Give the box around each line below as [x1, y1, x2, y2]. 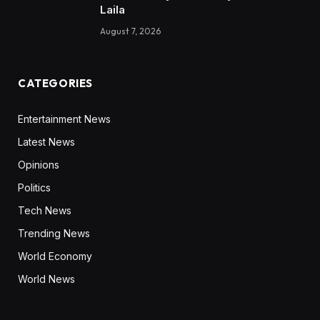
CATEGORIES [18, 76, 93, 91]
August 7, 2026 [100, 26, 161, 37]
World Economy [18, 250, 92, 263]
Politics [18, 181, 51, 194]
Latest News [18, 136, 75, 149]
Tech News [18, 204, 71, 217]
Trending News [18, 227, 90, 240]
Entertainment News [18, 113, 111, 126]
